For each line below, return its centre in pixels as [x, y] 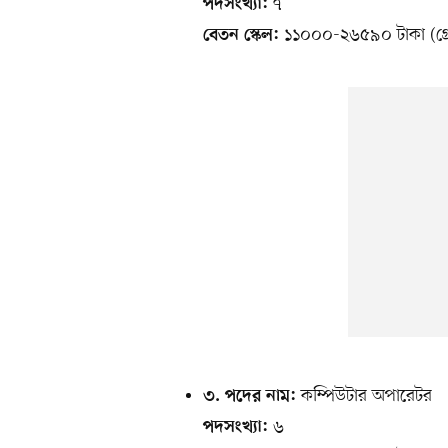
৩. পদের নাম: [249, 396]
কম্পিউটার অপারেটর [364, 395]
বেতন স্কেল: [241, 35]
